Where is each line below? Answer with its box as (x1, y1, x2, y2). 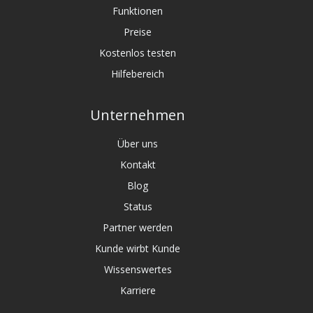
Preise (124, 25, 152, 39)
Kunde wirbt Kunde (95, 242, 181, 256)
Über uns (117, 137, 159, 151)
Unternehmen (90, 105, 186, 125)
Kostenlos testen (99, 46, 177, 60)
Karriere (119, 284, 156, 298)
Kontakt (119, 158, 156, 172)
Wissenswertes (103, 263, 172, 277)
